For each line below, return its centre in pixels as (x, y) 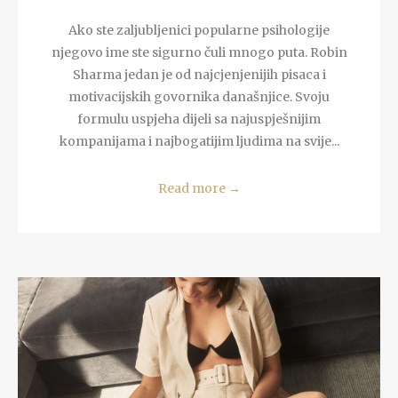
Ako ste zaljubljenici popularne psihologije (199, 31)
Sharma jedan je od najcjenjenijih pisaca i (199, 75)
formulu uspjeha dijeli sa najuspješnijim (199, 119)
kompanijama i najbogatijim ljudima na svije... (199, 142)
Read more (193, 189)
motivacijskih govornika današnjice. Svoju (199, 97)
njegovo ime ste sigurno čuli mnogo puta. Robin (199, 53)
